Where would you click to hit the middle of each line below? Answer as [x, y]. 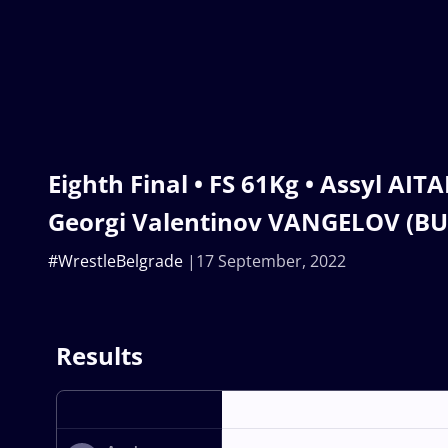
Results [99, 355]
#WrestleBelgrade [115, 260]
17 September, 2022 [271, 260]
